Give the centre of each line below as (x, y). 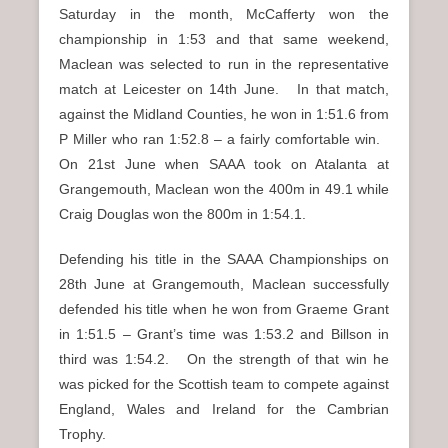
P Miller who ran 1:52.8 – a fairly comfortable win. (224, 138)
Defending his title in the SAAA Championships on (224, 258)
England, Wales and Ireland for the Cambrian (224, 408)
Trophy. (82, 433)
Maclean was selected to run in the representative (224, 63)
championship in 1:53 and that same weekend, (224, 38)
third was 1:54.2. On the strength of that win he (224, 358)
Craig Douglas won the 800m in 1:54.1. (182, 213)
